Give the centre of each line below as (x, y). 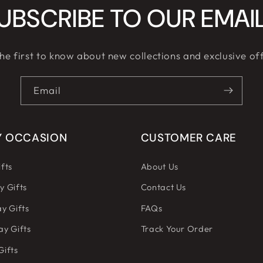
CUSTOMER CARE (188, 137)
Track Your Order (177, 229)
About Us (159, 166)
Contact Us (163, 187)
